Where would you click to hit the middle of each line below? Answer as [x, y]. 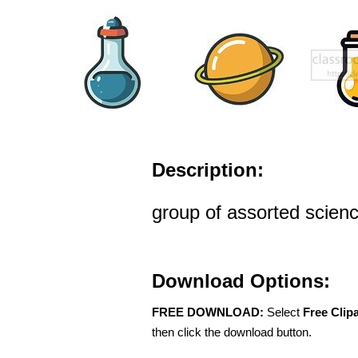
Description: [208, 170]
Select [283, 312]
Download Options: [241, 281]
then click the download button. [232, 332]
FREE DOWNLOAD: [208, 312]
